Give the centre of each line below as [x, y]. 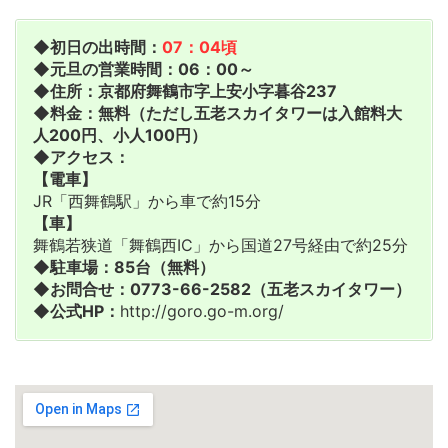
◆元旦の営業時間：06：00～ [143, 69]
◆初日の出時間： [97, 47]
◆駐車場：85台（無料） [124, 267]
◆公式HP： [76, 311]
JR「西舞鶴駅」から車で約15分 [147, 201]
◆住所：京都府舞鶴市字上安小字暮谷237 [185, 91]
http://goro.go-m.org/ [202, 311]
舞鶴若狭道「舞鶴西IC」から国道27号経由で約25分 [220, 245]
